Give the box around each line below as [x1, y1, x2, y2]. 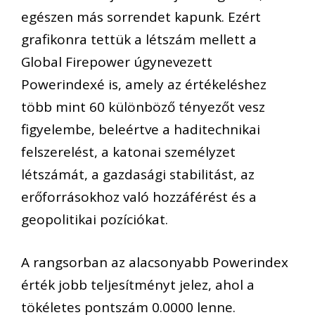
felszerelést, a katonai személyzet [21, 143, 236, 162]
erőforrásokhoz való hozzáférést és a [21, 188, 257, 207]
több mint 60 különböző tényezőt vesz [21, 98, 265, 117]
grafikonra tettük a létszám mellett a [21, 30, 257, 49]
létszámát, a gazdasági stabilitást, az [21, 165, 255, 184]
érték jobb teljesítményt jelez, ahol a [21, 275, 255, 294]
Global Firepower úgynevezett [21, 53, 212, 72]
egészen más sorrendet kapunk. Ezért [21, 8, 261, 27]
